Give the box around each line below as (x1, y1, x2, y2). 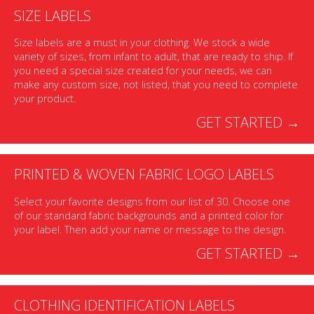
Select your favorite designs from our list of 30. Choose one (14, 194, 290, 208)
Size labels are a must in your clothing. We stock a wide (14, 36, 270, 50)
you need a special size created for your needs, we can (14, 64, 272, 78)
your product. (14, 92, 76, 106)
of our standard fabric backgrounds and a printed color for (14, 208, 283, 222)
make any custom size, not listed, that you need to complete (14, 78, 298, 92)
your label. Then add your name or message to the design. (14, 222, 286, 236)
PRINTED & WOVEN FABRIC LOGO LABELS (14, 165, 274, 184)
